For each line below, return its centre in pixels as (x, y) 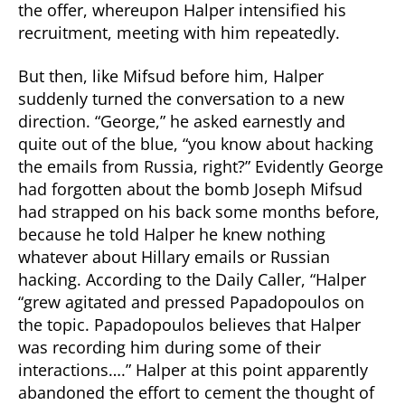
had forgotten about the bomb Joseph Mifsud (190, 188)
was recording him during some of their (170, 347)
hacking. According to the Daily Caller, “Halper (192, 279)
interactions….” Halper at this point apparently (193, 369)
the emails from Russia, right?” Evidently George (201, 166)
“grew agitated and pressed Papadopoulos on (191, 301)
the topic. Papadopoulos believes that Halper (189, 324)
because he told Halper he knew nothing (172, 234)
